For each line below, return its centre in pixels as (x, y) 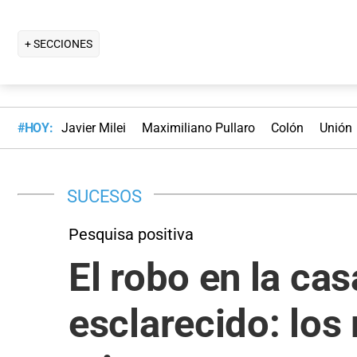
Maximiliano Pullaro (198, 128)
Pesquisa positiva (131, 234)
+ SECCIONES (59, 43)
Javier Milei (93, 128)
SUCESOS (104, 196)
